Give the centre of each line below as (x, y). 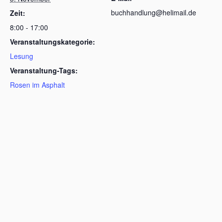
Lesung (22, 56)
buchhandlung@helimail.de (154, 12)
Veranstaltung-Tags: (44, 70)
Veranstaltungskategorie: (53, 42)
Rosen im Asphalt (37, 85)
